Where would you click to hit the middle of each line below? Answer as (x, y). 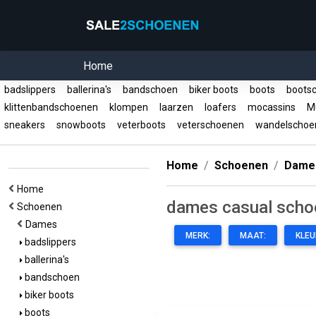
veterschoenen (211, 125)
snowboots (81, 125)
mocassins (272, 107)
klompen (129, 107)
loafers (220, 107)
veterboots (141, 125)
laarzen (176, 107)
